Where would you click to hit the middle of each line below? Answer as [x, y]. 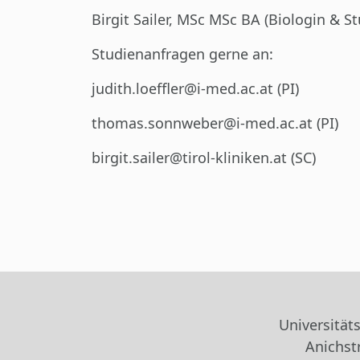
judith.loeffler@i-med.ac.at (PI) [195, 89]
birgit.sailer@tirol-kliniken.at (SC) [204, 158]
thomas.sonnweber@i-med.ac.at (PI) [215, 123]
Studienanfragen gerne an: [182, 54]
